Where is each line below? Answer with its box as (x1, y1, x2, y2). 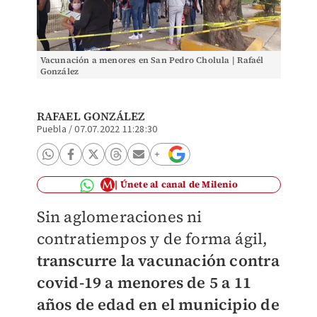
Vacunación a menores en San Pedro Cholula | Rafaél (40, 54, 264, 66)
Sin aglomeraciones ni (36, 206, 202, 227)
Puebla (36, 122, 67, 137)
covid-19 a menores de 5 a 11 (36, 272, 252, 293)
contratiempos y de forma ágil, (36, 228, 268, 249)
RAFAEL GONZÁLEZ (36, 108, 145, 124)
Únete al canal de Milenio (120, 178, 238, 190)
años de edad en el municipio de (36, 294, 279, 315)
